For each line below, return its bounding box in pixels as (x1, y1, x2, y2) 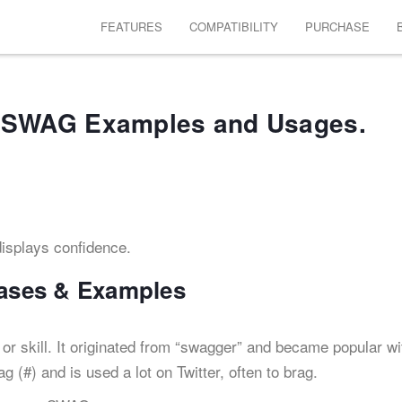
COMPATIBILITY (189, 18, 278, 35)
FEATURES (100, 18, 162, 35)
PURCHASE (305, 18, 370, 35)
